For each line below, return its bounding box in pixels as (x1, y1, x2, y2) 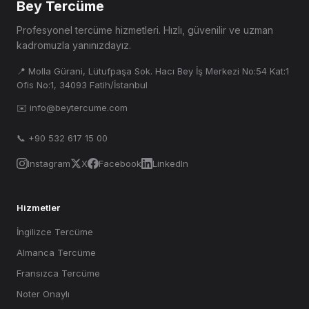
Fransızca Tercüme (17, 268, 100, 279)
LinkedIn (152, 158, 188, 169)
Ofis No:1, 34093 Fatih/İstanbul (17, 79, 148, 90)
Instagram (28, 158, 70, 169)
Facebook (99, 158, 141, 169)
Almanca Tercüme (17, 247, 96, 258)
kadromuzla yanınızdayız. (17, 39, 131, 51)
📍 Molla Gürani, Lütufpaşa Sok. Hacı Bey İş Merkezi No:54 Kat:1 (17, 66, 289, 77)
